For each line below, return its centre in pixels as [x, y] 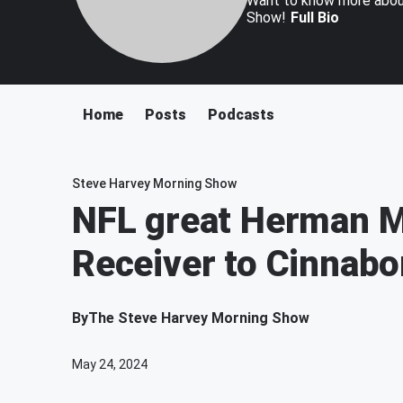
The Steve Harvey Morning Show [199, 318]
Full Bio [314, 18]
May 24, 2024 [110, 364]
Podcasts [241, 115]
